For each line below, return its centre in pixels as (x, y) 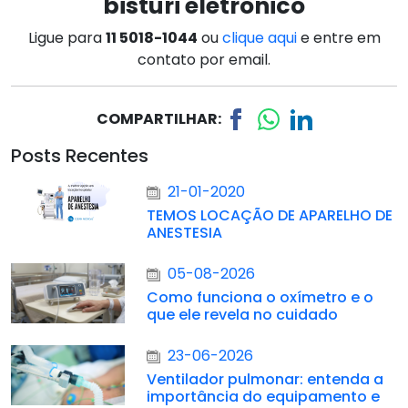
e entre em (340, 37)
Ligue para (66, 37)
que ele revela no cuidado (243, 315)
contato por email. (204, 59)
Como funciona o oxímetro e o (260, 298)
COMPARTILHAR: (158, 118)
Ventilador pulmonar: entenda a (265, 380)
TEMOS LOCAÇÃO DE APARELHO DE (270, 216)
